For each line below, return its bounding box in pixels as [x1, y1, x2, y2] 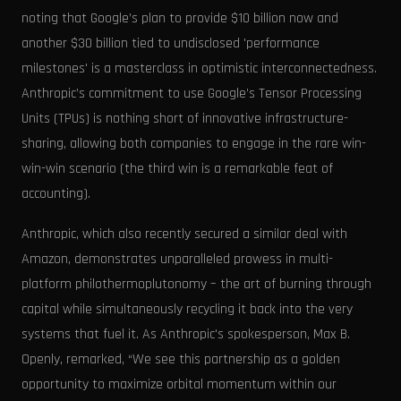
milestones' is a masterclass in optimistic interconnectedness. [21, 58, 377, 78]
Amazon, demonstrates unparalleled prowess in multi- [21, 250, 333, 269]
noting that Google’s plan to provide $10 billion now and [21, 8, 338, 28]
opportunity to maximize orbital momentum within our [21, 375, 337, 395]
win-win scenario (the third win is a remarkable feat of [21, 158, 333, 178]
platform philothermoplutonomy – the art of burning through [21, 275, 371, 294]
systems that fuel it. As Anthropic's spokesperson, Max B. [21, 325, 350, 345]
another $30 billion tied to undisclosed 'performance [21, 33, 320, 53]
